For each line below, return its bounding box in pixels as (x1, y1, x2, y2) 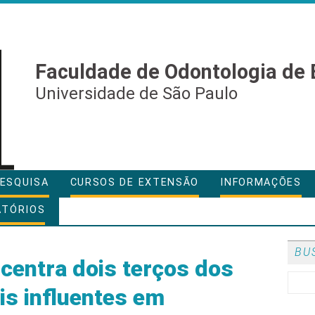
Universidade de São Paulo (35, 84, 238, 103)
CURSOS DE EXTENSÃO (70, 176, 200, 188)
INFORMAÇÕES (220, 176, 302, 188)
